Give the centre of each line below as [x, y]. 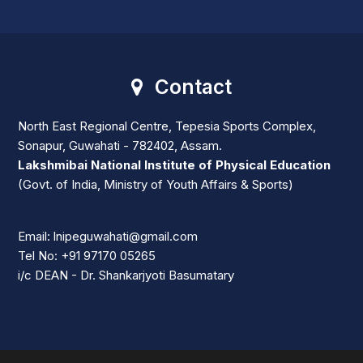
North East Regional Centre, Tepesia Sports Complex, [167, 126]
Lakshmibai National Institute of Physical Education [175, 164]
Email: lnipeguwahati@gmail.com [108, 236]
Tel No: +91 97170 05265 [87, 255]
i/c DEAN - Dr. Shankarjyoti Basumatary [126, 275]
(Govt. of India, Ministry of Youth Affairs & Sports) [156, 184]
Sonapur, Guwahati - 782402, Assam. [120, 145]
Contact [193, 87]
